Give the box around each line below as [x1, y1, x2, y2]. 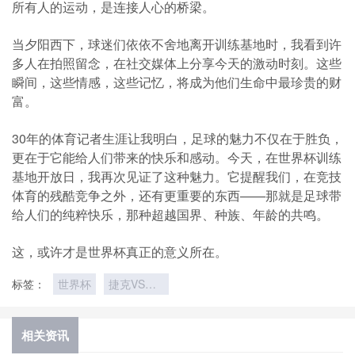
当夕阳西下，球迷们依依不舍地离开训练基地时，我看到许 [12, 35, 342, 53]
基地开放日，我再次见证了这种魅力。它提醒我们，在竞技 [12, 167, 342, 185]
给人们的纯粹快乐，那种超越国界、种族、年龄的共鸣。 [12, 205, 329, 223]
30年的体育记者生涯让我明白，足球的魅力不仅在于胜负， [12, 129, 343, 147]
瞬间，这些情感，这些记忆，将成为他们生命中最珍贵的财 [12, 73, 342, 91]
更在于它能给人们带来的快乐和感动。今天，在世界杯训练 [12, 148, 342, 166]
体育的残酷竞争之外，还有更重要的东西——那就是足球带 [12, 186, 342, 204]
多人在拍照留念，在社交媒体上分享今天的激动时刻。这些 [12, 54, 342, 72]
